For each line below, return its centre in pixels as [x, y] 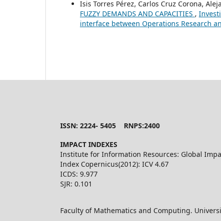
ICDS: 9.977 [79, 174]
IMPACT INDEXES [89, 145]
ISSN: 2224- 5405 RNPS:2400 [110, 125]
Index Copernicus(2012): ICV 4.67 [114, 164]
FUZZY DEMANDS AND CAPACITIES [137, 13]
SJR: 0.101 [76, 184]
